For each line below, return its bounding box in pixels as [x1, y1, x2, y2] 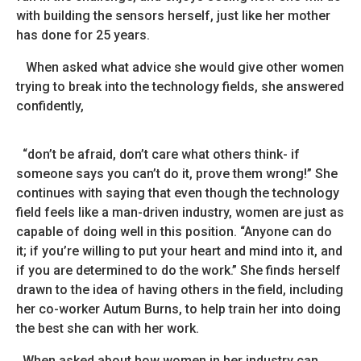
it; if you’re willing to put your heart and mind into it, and [16, 243, 342, 259]
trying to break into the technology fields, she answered [16, 79, 344, 94]
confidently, [16, 98, 87, 114]
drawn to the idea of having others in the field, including [16, 282, 343, 297]
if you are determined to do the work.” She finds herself [16, 263, 341, 278]
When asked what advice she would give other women [16, 60, 344, 75]
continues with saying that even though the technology [16, 185, 339, 201]
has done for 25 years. [16, 27, 150, 43]
